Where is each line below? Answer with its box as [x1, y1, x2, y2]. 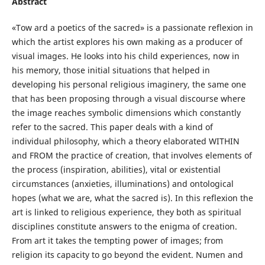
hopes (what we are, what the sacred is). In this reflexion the [11, 192, 253, 204]
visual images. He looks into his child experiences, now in [11, 50, 240, 62]
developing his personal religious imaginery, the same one [11, 79, 246, 91]
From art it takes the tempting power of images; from [11, 235, 223, 247]
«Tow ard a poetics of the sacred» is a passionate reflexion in [11, 22, 253, 34]
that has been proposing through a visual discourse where [11, 93, 245, 105]
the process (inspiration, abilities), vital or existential [11, 164, 221, 176]
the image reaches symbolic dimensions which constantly [11, 107, 241, 119]
